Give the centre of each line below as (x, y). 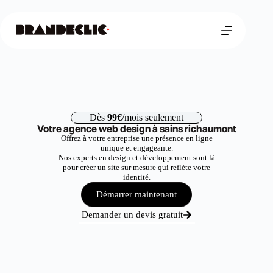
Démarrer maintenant (136, 194)
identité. (136, 177)
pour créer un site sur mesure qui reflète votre (136, 167)
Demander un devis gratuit (132, 214)
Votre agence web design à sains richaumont (136, 129)
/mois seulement (153, 117)
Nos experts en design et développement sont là (136, 158)
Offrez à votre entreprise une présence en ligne (136, 138)
